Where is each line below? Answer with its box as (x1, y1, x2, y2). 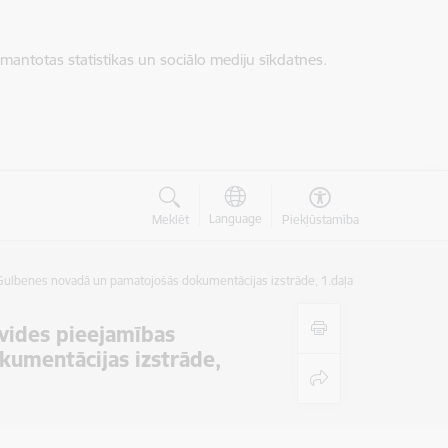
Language (208, 211, 262, 226)
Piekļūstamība (281, 212, 359, 227)
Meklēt (151, 212, 189, 227)
